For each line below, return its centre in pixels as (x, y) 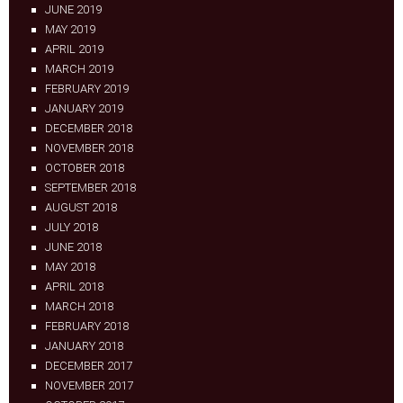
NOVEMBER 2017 (89, 385)
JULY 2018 (72, 227)
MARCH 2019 (79, 69)
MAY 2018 (70, 267)
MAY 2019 (70, 29)
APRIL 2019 (74, 49)
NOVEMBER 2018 (89, 148)
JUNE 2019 (73, 9)
